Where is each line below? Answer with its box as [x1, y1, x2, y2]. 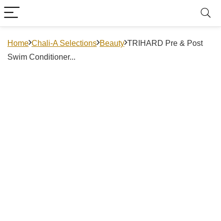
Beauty [100, 39, 124, 47]
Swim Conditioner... [7, 53, 75, 61]
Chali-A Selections [32, 39, 97, 47]
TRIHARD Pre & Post [127, 39, 203, 47]
